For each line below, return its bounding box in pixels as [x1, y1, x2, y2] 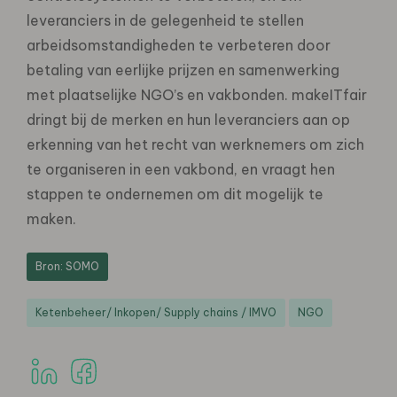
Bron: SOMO [35, 259, 99, 273]
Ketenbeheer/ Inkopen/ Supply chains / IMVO [35, 305, 276, 319]
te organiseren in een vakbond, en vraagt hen [27, 160, 335, 178]
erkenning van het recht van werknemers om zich [27, 135, 364, 153]
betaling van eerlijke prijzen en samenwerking [27, 60, 339, 79]
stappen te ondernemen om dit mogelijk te [27, 184, 323, 203]
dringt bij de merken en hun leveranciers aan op [27, 110, 350, 128]
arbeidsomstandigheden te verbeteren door [27, 35, 331, 54]
